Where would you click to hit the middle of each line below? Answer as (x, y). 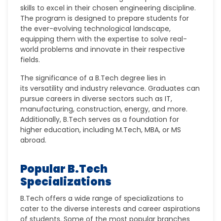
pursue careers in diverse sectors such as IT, (96, 99)
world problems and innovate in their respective (103, 49)
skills (28, 8)
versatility (47, 88)
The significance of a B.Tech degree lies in (93, 78)
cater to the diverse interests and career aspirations (110, 209)
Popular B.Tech (64, 169)
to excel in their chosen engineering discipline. (116, 8)
